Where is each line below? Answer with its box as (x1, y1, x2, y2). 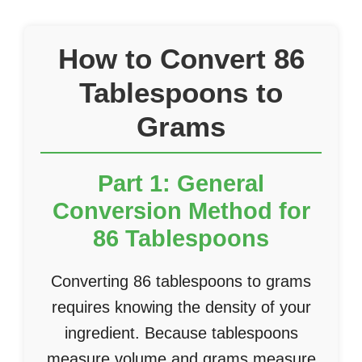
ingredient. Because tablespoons (64, 324, 298, 342)
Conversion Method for (52, 198, 310, 224)
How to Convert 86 (57, 43, 305, 74)
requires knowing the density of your (51, 298, 311, 316)
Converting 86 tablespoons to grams (51, 272, 311, 290)
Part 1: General (98, 170, 264, 196)
